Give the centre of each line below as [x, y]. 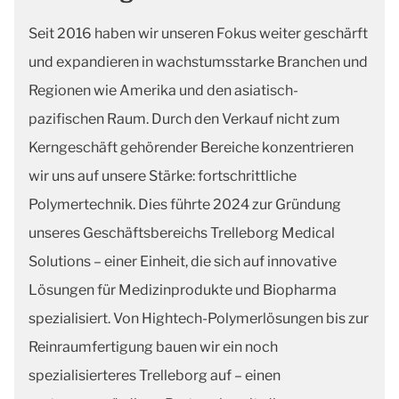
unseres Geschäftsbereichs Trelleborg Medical [182, 233]
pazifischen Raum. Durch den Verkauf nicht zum [184, 119]
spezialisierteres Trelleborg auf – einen [155, 375]
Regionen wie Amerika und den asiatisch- [163, 90]
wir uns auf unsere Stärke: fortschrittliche [163, 176]
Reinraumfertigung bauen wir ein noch [153, 347]
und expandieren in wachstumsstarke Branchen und [198, 62]
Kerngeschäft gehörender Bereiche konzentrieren [191, 147]
